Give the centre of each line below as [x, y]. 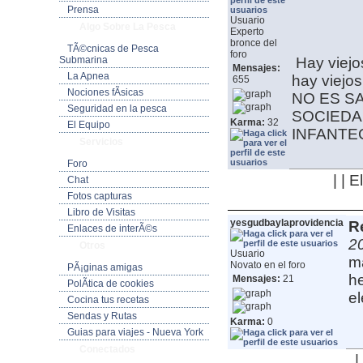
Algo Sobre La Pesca [127, 27]
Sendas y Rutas [102, 316]
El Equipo [88, 125]
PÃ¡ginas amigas [105, 267]
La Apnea [88, 76]
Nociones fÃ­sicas [105, 92]
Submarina [83, 60]
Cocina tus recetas [108, 300]
